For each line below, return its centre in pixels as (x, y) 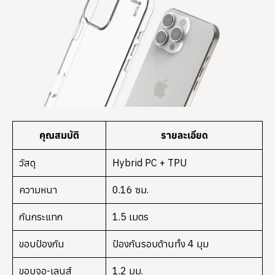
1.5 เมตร (130, 217)
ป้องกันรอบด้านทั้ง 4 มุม (161, 244)
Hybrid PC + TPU (150, 163)
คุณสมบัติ (59, 135)
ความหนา (38, 190)
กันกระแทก (41, 217)
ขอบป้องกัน (42, 244)
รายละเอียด (184, 135)
